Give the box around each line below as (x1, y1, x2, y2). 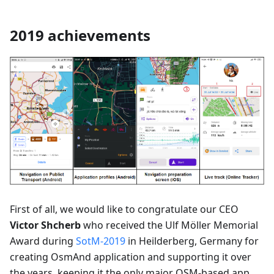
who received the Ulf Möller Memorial (81, 218, 258, 232)
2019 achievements (10, 24, 150, 45)
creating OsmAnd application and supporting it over (10, 250, 251, 264)
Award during (10, 234, 76, 248)
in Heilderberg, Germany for (125, 234, 259, 248)
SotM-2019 (76, 234, 125, 248)
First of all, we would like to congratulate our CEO (10, 202, 239, 217)
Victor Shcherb (10, 218, 81, 232)
